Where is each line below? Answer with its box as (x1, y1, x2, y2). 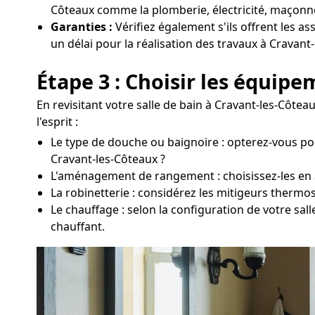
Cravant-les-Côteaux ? (51, 150, 165, 167)
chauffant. (51, 218, 105, 234)
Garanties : (51, 19, 112, 35)
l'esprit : (37, 113, 78, 129)
